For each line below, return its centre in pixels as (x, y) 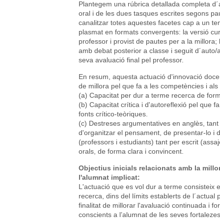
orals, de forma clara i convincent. (131, 151)
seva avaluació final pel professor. (131, 60)
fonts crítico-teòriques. (113, 114)
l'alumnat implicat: (110, 177)
